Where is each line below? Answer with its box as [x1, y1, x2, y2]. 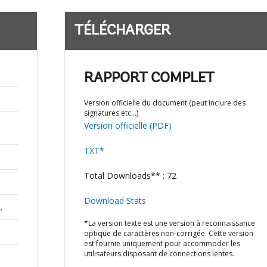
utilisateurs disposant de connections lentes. [83, 249, 234, 259]
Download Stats [83, 195, 146, 206]
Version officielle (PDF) [83, 120, 172, 131]
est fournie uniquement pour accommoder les [83, 238, 240, 249]
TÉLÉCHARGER [74, 24, 170, 38]
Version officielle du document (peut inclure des [83, 98, 246, 108]
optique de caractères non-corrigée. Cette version [83, 228, 253, 238]
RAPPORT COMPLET [83, 72, 215, 86]
